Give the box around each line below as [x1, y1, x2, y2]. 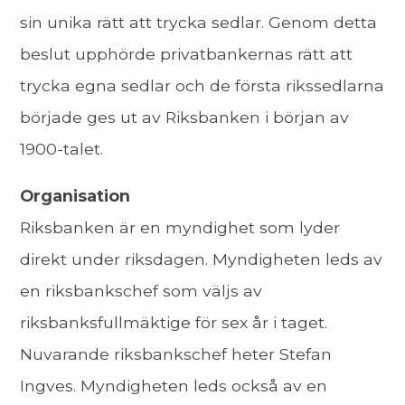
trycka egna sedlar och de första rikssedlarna [20, 75, 385, 95]
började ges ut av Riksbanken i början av [20, 107, 350, 127]
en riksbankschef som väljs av [20, 281, 263, 301]
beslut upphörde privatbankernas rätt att [20, 43, 353, 63]
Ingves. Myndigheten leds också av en [20, 376, 328, 396]
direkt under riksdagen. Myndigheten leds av [20, 250, 383, 269]
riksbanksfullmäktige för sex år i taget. [20, 313, 328, 333]
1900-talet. [20, 138, 104, 158]
